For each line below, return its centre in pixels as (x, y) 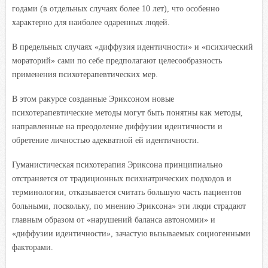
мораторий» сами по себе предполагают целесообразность (117, 60)
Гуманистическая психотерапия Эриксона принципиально (117, 165)
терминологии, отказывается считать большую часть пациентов (127, 192)
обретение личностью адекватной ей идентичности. (106, 140)
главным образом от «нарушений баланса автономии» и (114, 220)
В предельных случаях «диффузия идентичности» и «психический (133, 47)
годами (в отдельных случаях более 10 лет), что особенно (116, 8)
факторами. (33, 247)
